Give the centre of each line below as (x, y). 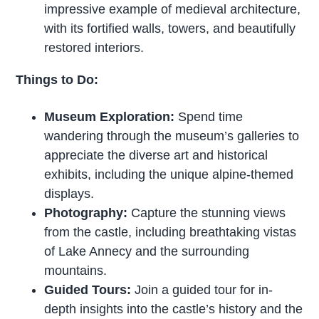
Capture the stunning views (207, 213)
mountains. (76, 270)
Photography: (86, 213)
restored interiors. (94, 48)
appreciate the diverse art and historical (156, 155)
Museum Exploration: (110, 116)
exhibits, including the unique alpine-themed (169, 174)
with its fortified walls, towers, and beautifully (170, 28)
